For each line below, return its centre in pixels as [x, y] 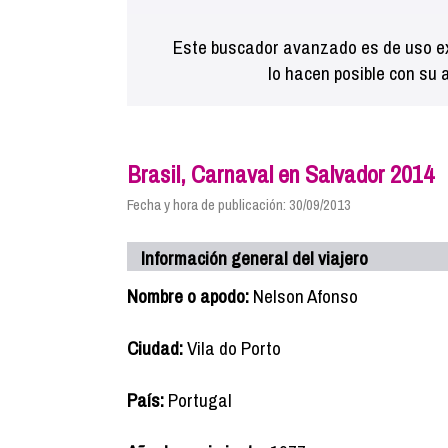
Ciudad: [155, 348]
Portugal [198, 400]
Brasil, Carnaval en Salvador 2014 [280, 174]
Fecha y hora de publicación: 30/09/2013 [239, 204]
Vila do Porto [232, 348]
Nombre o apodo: [188, 296]
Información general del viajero [254, 258]
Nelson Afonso [303, 296]
